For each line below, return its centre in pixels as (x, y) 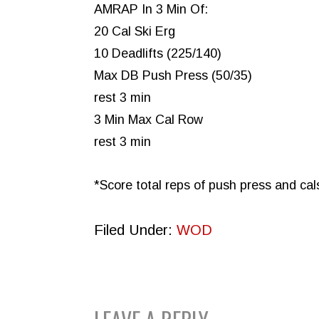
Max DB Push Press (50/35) (173, 76)
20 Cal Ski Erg (135, 32)
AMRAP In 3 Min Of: (151, 10)
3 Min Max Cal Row (148, 120)
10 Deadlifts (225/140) (158, 54)
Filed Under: (135, 230)
